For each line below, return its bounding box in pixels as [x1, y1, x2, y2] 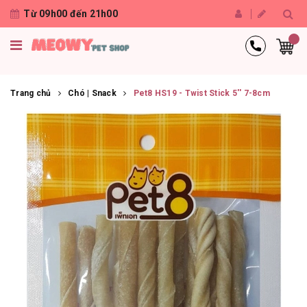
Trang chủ [10, 88, 51, 98]
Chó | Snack [68, 88, 116, 98]
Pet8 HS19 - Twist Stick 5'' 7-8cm [133, 88, 270, 98]
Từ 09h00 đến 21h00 [23, 8, 118, 19]
